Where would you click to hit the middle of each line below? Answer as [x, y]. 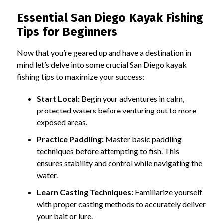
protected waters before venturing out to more [116, 110]
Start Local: [58, 98]
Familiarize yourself [167, 192]
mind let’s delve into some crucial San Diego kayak [102, 65]
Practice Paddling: [70, 139]
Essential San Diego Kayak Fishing [110, 18]
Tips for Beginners [67, 32]
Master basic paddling [142, 139]
